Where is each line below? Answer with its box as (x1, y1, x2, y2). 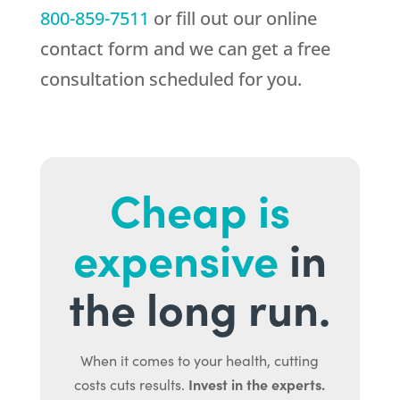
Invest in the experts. (188, 374, 326, 395)
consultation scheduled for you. (39, 67, 302, 92)
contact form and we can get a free (39, 37, 330, 62)
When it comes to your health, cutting (80, 351, 320, 371)
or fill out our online (148, 6, 317, 31)
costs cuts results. (74, 375, 189, 395)
